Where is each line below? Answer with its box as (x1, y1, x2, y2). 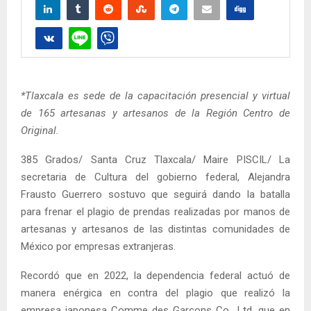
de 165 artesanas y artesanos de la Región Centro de (21, 106, 290, 119)
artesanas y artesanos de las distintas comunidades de (21, 222, 290, 235)
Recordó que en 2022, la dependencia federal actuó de (21, 269, 290, 282)
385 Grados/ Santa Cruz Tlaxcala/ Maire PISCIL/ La (21, 153, 290, 166)
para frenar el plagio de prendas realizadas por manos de (21, 205, 290, 218)
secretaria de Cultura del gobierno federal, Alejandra (21, 170, 290, 183)
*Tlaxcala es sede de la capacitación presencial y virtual (21, 89, 290, 102)
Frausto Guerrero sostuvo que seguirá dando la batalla (21, 187, 290, 201)
